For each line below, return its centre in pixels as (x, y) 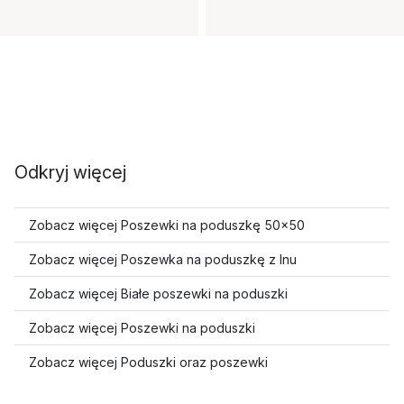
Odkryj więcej (70, 172)
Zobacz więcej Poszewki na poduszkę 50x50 (167, 225)
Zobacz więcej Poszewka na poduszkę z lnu (163, 259)
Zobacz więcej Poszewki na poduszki (142, 328)
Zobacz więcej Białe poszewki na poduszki (158, 294)
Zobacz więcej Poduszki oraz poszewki (148, 362)
